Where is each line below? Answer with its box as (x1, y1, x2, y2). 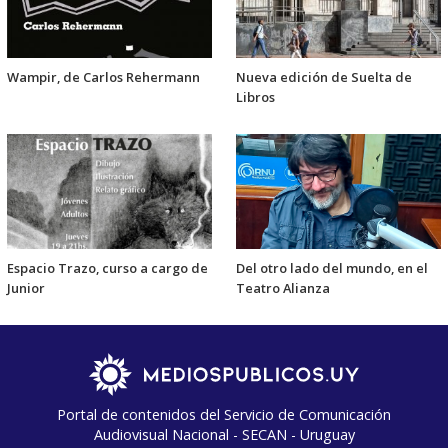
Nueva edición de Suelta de (236, 68, 412, 87)
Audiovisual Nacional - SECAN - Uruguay (93, 424, 355, 444)
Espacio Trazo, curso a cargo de (7, 258, 208, 277)
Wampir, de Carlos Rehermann (7, 68, 200, 87)
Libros (236, 88, 275, 107)
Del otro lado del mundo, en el (236, 258, 428, 277)
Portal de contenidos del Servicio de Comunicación (57, 404, 391, 424)
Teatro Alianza (236, 278, 330, 297)
